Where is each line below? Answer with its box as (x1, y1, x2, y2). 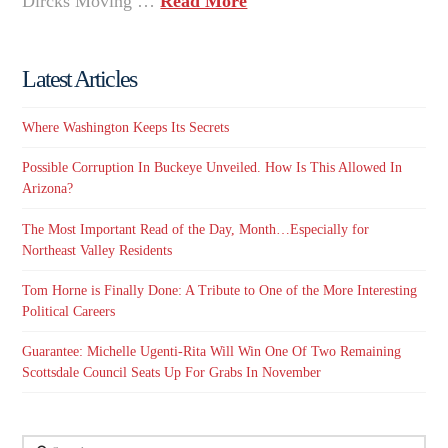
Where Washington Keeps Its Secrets (22, 120, 230, 136)
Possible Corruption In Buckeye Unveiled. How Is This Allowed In (22, 160, 403, 176)
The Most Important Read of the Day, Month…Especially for (22, 221, 370, 237)
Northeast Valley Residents (22, 242, 173, 258)
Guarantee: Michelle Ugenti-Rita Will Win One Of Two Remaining (22, 343, 402, 359)
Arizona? (22, 181, 74, 197)
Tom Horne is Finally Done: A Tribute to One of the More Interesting (22, 282, 418, 298)
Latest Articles (22, 65, 136, 92)
